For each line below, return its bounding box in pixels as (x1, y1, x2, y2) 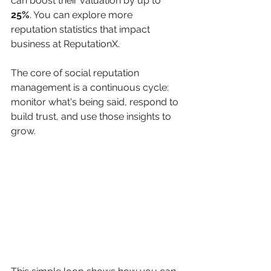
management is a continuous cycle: (11, 82, 171, 93)
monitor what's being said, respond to (11, 96, 181, 108)
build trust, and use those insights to (11, 111, 174, 122)
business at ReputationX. (11, 38, 120, 50)
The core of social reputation (11, 67, 142, 79)
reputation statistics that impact (11, 24, 152, 35)
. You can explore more (30, 9, 135, 21)
